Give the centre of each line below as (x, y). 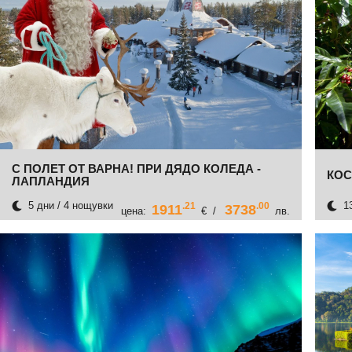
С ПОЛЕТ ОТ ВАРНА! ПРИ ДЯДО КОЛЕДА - (136, 168)
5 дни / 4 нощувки (69, 205)
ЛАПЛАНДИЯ (51, 181)
